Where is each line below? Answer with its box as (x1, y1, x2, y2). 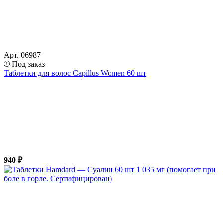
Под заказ (12, 59, 45, 68)
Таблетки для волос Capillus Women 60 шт (4, 68, 146, 77)
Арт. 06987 (4, 50, 41, 59)
